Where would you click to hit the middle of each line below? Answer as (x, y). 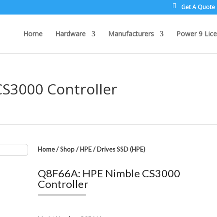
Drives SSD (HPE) (121, 149)
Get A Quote (198, 7)
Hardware (70, 34)
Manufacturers (131, 34)
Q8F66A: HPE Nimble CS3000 (109, 173)
